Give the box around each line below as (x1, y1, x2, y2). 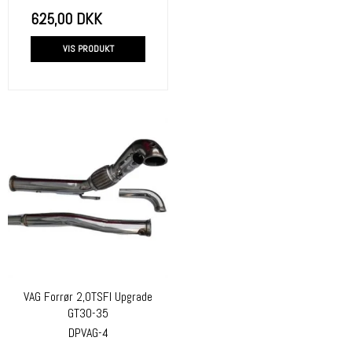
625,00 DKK (31, 9, 102, 30)
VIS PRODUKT (62, 42, 114, 56)
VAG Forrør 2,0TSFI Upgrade (24, 288, 152, 305)
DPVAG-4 (68, 324, 108, 341)
